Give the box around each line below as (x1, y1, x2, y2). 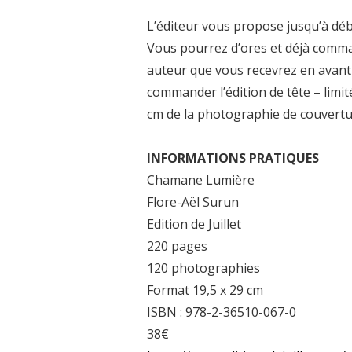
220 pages (147, 236, 207, 255)
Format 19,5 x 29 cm (147, 280, 263, 299)
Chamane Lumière (147, 170, 255, 189)
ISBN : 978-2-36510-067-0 (147, 302, 296, 321)
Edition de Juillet (147, 214, 241, 233)
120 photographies (147, 258, 260, 277)
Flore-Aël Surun (147, 192, 239, 211)
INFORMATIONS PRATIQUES (147, 148, 319, 167)
